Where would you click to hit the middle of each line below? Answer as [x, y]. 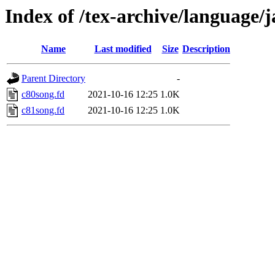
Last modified [123, 49]
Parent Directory [53, 79]
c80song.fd [43, 95]
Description [206, 49]
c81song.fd [43, 110]
